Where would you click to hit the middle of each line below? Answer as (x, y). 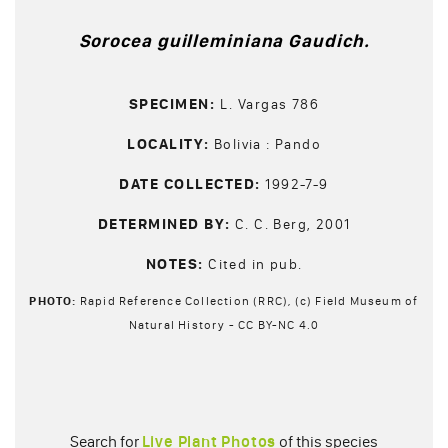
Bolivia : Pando (267, 145)
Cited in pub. (255, 265)
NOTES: (177, 264)
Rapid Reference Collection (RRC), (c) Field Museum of (249, 301)
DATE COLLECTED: (192, 184)
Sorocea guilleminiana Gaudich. (224, 41)
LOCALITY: (170, 144)
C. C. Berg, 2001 (293, 225)
